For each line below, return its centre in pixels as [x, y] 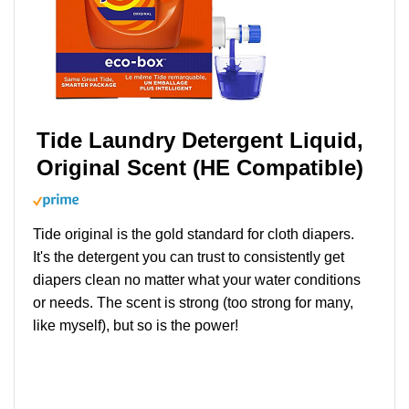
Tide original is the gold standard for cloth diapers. [194, 235]
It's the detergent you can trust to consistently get [189, 257]
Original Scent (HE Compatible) [200, 168]
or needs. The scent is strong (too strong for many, [193, 303]
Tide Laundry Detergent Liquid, [200, 141]
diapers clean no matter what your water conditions [197, 280]
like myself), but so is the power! [136, 326]
